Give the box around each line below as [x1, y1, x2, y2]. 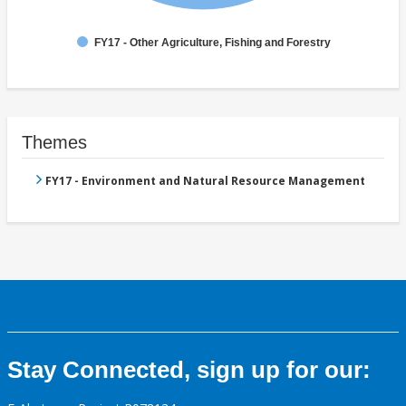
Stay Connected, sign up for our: [7, 356, 371, 384]
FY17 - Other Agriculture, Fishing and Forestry [94, 36, 331, 50]
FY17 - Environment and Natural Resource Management [45, 173, 365, 189]
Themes [22, 132, 87, 153]
